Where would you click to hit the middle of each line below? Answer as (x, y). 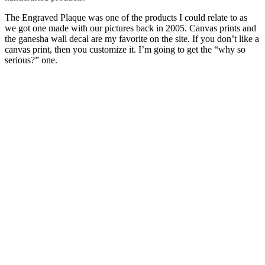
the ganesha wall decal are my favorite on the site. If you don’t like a (132, 38)
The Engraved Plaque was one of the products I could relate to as (126, 17)
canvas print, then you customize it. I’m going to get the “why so (125, 49)
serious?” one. (31, 60)
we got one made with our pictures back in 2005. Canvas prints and (130, 28)
